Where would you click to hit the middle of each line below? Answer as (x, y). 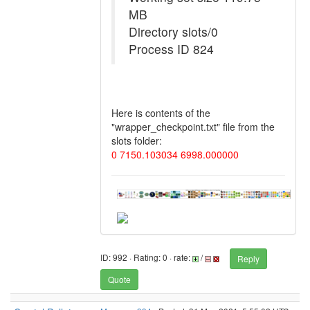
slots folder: (137, 140)
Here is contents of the (161, 113)
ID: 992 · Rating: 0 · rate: (146, 257)
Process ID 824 (171, 49)
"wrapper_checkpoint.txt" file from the (193, 127)
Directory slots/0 (173, 31)
